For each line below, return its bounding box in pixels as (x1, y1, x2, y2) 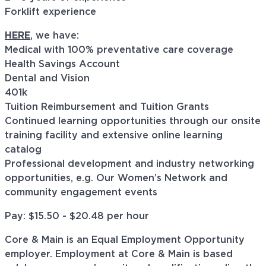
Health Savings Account (5, 59, 120, 69)
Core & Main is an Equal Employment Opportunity (5, 235, 245, 245)
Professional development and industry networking (5, 159, 254, 169)
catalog (5, 145, 42, 155)
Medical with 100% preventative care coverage (5, 45, 233, 55)
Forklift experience (5, 7, 96, 17)
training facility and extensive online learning (5, 131, 223, 141)
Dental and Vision (5, 74, 90, 84)
